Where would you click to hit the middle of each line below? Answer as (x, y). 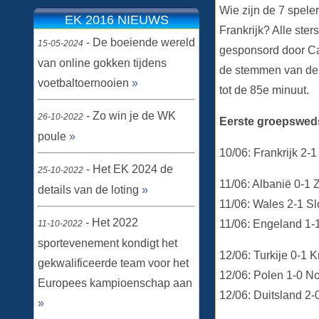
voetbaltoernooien (85, 83)
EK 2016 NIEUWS (116, 20)
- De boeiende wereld (139, 42)
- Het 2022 (110, 223)
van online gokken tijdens (102, 63)
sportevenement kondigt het (108, 243)
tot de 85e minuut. (264, 90)
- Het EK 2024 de (128, 169)
